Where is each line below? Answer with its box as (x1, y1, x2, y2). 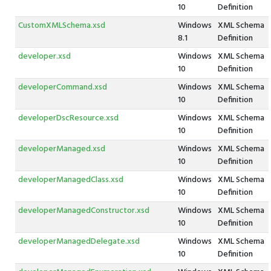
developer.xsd (18, 50, 71, 64)
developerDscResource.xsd (18, 111, 119, 125)
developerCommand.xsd (18, 80, 107, 94)
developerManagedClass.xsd (18, 173, 123, 187)
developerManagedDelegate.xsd (18, 235, 140, 249)
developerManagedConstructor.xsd (18, 204, 149, 218)
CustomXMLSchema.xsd (18, 19, 105, 33)
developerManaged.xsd (18, 142, 105, 156)
